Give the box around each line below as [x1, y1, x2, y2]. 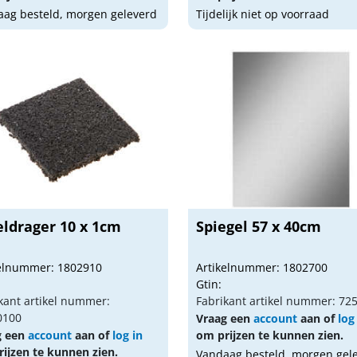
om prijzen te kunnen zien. [196, 328, 344, 343]
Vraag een [196, 311, 254, 326]
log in [112, 328, 143, 343]
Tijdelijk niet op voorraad [196, 6, 330, 22]
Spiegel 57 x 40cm [196, 217, 322, 236]
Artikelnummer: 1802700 [196, 260, 328, 275]
